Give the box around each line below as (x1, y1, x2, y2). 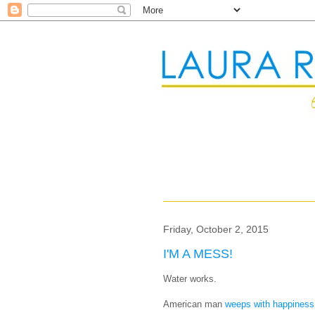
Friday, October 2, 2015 (163, 224, 269, 235)
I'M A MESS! (163, 247, 233, 261)
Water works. (163, 274, 217, 285)
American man (163, 299, 225, 310)
